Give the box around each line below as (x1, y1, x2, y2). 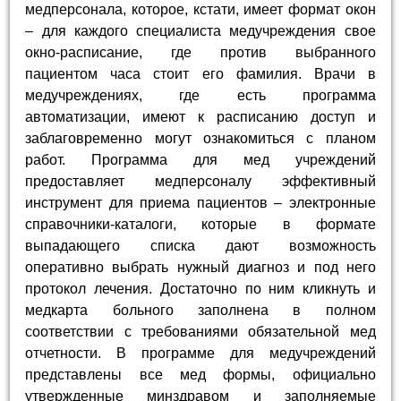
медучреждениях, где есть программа (25, 88, 376, 104)
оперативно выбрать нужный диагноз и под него (25, 260, 376, 276)
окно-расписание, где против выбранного (25, 45, 376, 61)
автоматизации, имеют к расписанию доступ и (25, 109, 376, 125)
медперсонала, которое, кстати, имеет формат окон (25, 2, 376, 18)
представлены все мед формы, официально (25, 367, 376, 383)
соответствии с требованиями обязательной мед (25, 324, 376, 340)
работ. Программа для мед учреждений (25, 152, 376, 168)
